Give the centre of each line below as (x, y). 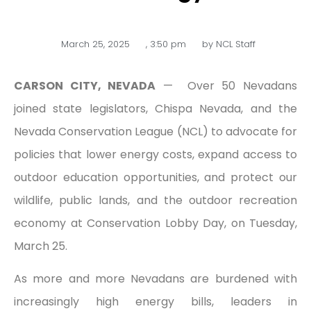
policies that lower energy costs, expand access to (155, 154)
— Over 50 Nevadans (227, 86)
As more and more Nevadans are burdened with (155, 279)
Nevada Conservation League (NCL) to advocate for (155, 132)
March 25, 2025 (95, 44)
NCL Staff (234, 44)
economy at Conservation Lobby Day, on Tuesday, (155, 223)
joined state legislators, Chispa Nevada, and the (155, 109)
